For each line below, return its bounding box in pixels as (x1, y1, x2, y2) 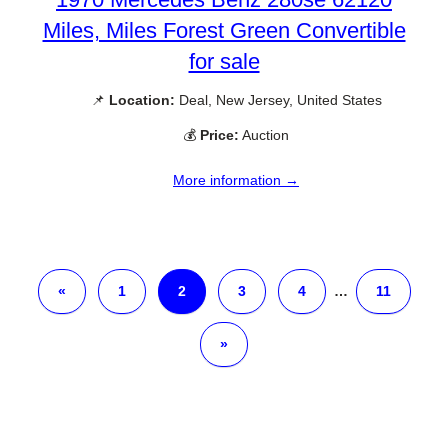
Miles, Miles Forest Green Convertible (42, 18, 406, 44)
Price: (200, 127, 239, 144)
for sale (188, 49, 260, 75)
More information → (173, 171, 299, 188)
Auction (239, 127, 289, 144)
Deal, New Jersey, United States (174, 92, 382, 109)
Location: (108, 92, 175, 109)
